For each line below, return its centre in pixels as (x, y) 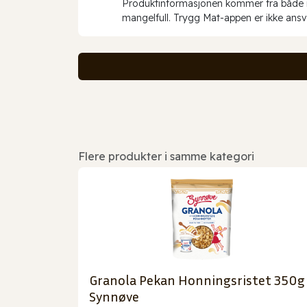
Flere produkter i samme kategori (166, 157)
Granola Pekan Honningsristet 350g (197, 280)
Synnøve (114, 296)
